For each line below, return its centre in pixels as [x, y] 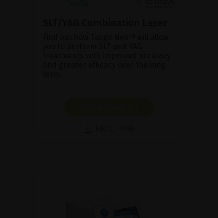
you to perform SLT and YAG [92, 46]
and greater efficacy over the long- [106, 65]
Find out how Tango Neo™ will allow [106, 37]
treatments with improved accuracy [107, 55]
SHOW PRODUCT [109, 107]
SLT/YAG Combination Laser [105, 23]
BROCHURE [115, 128]
